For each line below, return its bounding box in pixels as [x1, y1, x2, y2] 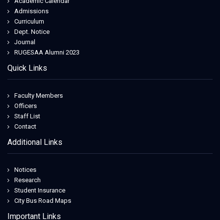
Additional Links [7, 137, 62, 147]
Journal [14, 38, 35, 46]
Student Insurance [14, 186, 65, 194]
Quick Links [7, 63, 47, 73]
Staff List [14, 112, 40, 120]
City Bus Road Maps [14, 196, 71, 204]
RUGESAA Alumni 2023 [14, 48, 80, 56]
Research [14, 176, 41, 184]
